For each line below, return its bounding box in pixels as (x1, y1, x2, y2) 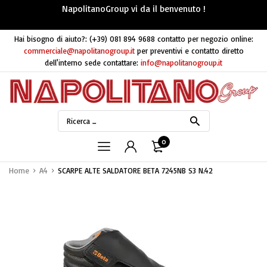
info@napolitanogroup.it (141, 58, 222, 67)
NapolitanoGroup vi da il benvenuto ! (61, 3, 206, 14)
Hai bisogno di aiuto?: (14, 34, 87, 44)
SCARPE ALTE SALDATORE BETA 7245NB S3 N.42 (58, 165, 213, 175)
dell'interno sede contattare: (45, 58, 138, 67)
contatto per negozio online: (157, 34, 253, 44)
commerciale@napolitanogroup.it (23, 46, 135, 55)
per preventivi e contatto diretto (136, 46, 244, 55)
